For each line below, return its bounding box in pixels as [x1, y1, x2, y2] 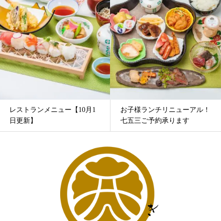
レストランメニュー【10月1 [9, 106, 96, 113]
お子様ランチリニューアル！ [120, 106, 210, 113]
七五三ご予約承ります [120, 116, 189, 124]
